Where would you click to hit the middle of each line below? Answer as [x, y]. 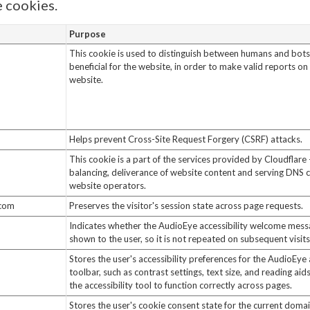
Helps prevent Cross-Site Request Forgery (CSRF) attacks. [185, 139]
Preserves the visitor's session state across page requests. [186, 206]
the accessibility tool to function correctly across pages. [180, 285]
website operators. [107, 185]
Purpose [87, 34]
